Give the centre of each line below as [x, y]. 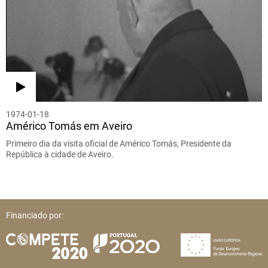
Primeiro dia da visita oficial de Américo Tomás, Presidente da [119, 144]
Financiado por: [35, 216]
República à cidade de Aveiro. [60, 155]
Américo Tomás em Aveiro [69, 126]
